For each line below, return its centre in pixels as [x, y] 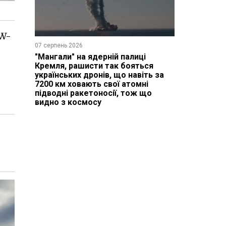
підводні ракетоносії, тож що [93, 93]
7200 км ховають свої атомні [91, 84]
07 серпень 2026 [59, 45]
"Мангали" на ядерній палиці [90, 56]
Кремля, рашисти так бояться [94, 66]
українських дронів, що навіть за [99, 75]
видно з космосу [68, 102]
